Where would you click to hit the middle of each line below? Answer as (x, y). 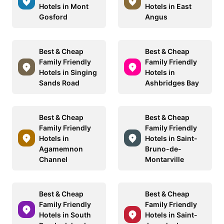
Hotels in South (65, 214)
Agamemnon (61, 148)
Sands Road (59, 82)
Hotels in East (168, 6)
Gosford (53, 16)
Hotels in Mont (64, 6)
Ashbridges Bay (172, 82)
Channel (53, 159)
